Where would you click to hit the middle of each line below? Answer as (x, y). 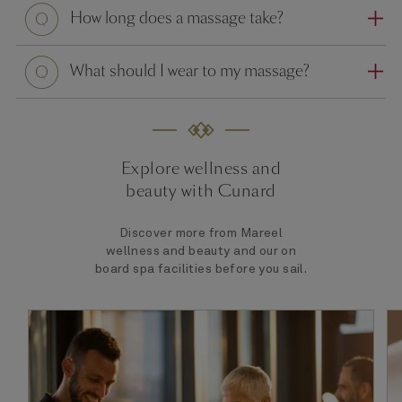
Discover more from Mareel (201, 234)
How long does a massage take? (177, 18)
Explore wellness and (201, 169)
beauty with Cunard (201, 191)
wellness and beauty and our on (201, 252)
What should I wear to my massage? (190, 71)
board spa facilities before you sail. (201, 270)
